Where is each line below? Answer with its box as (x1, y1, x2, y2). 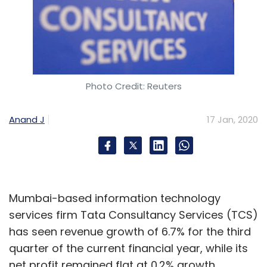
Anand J (9, 113, 45, 126)
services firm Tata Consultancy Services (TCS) (9, 207, 258, 222)
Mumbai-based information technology (9, 191, 221, 206)
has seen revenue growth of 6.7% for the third (9, 224, 251, 239)
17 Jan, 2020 (207, 113, 258, 126)
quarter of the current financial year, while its (9, 241, 248, 256)
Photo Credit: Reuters (85, 80, 182, 92)
